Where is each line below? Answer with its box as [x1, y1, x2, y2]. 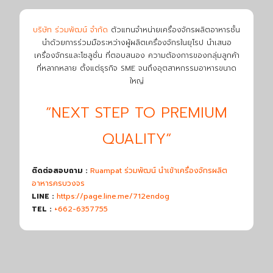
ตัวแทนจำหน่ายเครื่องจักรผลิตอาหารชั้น [108, 24, 240, 35]
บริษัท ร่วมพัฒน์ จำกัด [33, 24, 108, 35]
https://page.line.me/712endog [57, 190, 169, 202]
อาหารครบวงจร [32, 177, 85, 189]
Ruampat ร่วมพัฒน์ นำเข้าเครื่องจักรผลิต [90, 165, 227, 176]
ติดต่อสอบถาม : [32, 165, 88, 176]
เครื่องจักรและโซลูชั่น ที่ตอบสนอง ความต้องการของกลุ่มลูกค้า [34, 49, 239, 61]
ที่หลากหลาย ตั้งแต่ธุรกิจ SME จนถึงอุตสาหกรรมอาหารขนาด [37, 62, 236, 74]
